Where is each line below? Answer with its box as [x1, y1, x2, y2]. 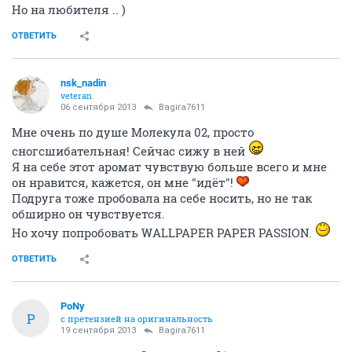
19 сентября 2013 [60, 325, 136, 335]
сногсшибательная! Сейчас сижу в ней [12, 143, 248, 159]
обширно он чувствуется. [12, 206, 165, 222]
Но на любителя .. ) [12, 2, 126, 17]
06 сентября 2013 [60, 102, 136, 112]
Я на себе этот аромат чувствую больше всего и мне [12, 159, 327, 174]
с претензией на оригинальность [60, 313, 213, 324]
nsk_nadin [60, 77, 106, 89]
